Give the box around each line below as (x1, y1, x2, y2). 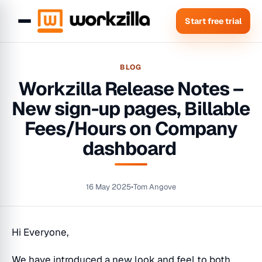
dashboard (82, 136, 180, 160)
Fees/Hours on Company (24, 116, 238, 140)
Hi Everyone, (12, 226, 71, 239)
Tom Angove (133, 182, 176, 192)
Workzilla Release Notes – (18, 77, 244, 101)
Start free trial (185, 16, 242, 26)
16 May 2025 (86, 182, 131, 192)
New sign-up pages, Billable (12, 96, 250, 120)
